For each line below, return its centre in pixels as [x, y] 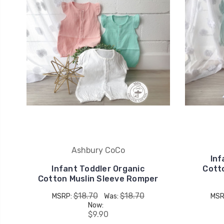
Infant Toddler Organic [98, 168]
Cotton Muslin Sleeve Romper [98, 178]
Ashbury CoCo [98, 150]
